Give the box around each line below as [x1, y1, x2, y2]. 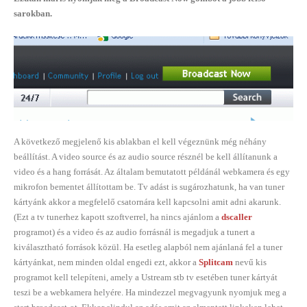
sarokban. [14, 8, 52, 19]
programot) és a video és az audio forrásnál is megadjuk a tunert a [14, 226, 255, 237]
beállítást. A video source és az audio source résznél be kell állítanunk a [14, 151, 278, 162]
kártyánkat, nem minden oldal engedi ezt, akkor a [14, 256, 199, 267]
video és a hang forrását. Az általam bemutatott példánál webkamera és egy [14, 166, 290, 177]
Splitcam [199, 256, 233, 267]
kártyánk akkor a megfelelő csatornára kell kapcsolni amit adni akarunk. [14, 196, 281, 207]
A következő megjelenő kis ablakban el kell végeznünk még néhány [14, 136, 267, 147]
